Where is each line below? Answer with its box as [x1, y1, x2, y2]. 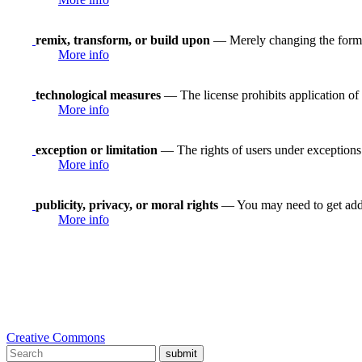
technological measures [36, 87, 161, 102]
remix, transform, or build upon [36, 32, 210, 47]
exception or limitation [36, 142, 158, 157]
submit [166, 347, 197, 360]
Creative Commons [6, 330, 105, 344]
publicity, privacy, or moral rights [36, 197, 218, 212]
